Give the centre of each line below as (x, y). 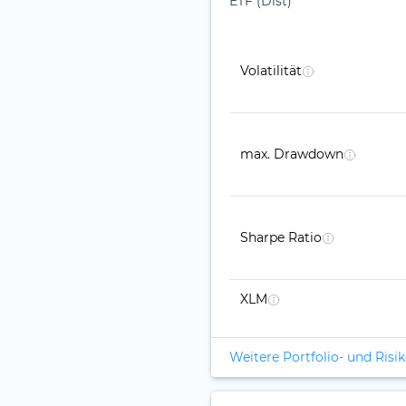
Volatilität (271, 71)
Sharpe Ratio (281, 238)
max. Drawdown (292, 155)
